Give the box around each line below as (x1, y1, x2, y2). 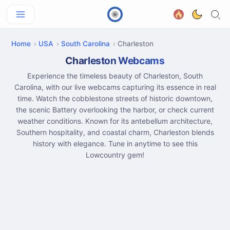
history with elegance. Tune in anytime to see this (32, 139, 198, 148)
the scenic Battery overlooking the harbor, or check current (16, 105, 214, 114)
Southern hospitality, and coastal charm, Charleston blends (16, 128, 214, 137)
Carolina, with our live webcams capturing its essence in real (14, 83, 216, 91)
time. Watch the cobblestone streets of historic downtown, (17, 94, 213, 103)
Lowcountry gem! (86, 150, 144, 159)
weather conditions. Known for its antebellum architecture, (17, 117, 213, 125)
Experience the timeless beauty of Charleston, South (27, 71, 203, 80)
